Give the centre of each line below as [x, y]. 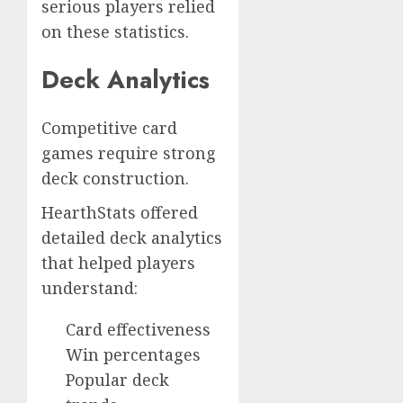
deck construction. [115, 179]
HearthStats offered [120, 213]
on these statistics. [115, 31]
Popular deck [117, 380]
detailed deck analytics [132, 238]
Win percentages [133, 355]
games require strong [129, 153]
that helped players [118, 263]
